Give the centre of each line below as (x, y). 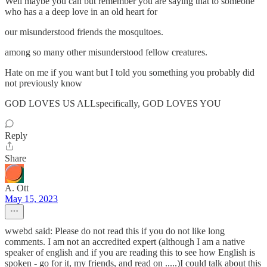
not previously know (44, 83)
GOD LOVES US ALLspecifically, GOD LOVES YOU (113, 103)
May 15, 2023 (31, 199)
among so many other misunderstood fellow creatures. (106, 52)
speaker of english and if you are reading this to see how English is (130, 252)
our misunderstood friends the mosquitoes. (84, 32)
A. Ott (17, 188)
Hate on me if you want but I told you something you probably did (130, 72)
